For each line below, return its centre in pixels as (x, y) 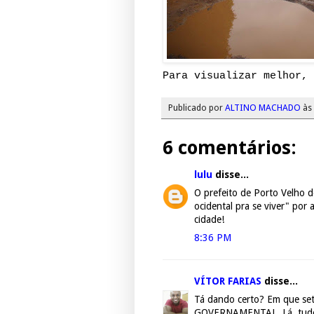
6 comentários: (230, 148)
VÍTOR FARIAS (228, 281)
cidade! (209, 220)
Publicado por (197, 108)
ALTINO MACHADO (263, 108)
